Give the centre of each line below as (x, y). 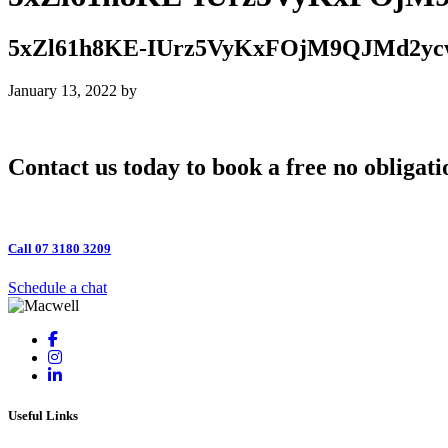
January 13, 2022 (62, 91)
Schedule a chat (57, 288)
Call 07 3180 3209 (59, 249)
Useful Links (43, 415)
